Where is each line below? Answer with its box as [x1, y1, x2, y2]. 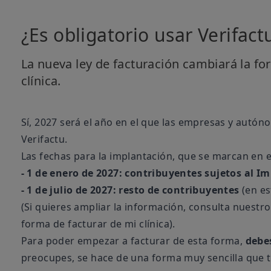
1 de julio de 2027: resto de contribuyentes [27, 183, 240, 197]
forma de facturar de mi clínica [21, 217, 170, 230]
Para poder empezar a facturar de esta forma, [21, 234, 246, 247]
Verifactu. [21, 132, 68, 146]
